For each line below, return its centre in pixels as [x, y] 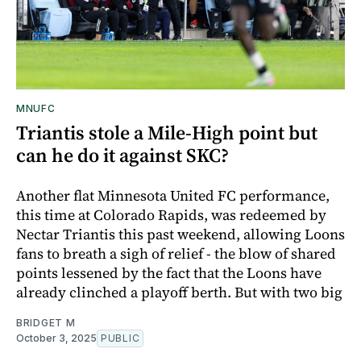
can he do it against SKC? [122, 155]
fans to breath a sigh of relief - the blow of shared [176, 253]
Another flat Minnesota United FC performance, [173, 195]
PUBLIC [120, 338]
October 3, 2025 [56, 338]
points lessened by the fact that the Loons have [169, 272]
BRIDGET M [46, 322]
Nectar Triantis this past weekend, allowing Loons [180, 234]
